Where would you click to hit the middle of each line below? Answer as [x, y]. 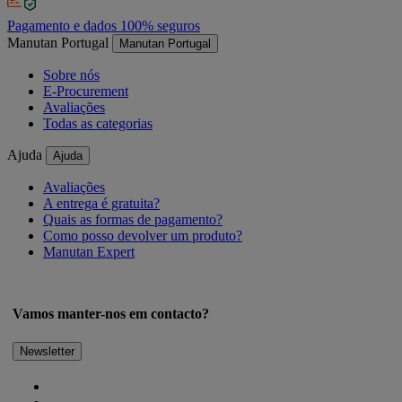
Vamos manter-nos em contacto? [111, 314]
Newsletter [47, 351]
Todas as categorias [98, 123]
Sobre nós [71, 74]
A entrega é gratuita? [101, 203]
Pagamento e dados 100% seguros [104, 25]
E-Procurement [86, 91]
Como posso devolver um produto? [143, 235]
